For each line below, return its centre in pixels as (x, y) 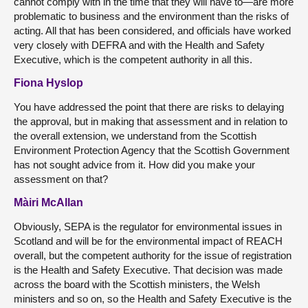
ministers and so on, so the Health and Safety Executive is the (153, 299)
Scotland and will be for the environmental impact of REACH (148, 241)
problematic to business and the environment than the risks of (151, 16)
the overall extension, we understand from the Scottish (135, 136)
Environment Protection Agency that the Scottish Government (152, 150)
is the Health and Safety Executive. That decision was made (148, 270)
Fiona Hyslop (48, 83)
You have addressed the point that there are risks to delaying (149, 107)
